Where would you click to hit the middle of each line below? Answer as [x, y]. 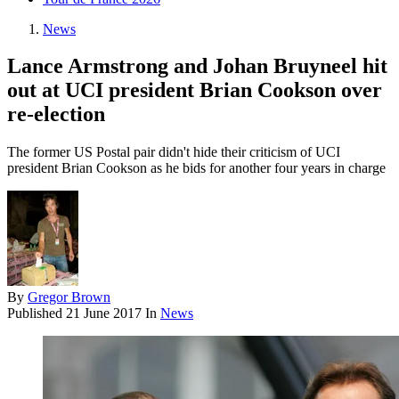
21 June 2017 [104, 313]
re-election [56, 114]
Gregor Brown [69, 297]
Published [37, 313]
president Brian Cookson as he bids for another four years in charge [196, 168]
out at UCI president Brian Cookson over [195, 90]
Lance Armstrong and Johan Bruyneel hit [197, 66]
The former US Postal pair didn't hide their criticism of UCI [174, 152]
